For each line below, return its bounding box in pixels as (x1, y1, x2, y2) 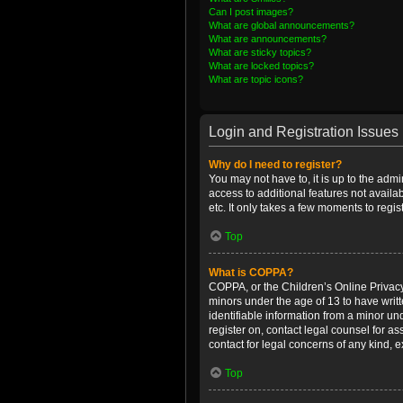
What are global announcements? (209, 20, 354, 31)
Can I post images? (209, 6, 293, 17)
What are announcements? (209, 33, 327, 44)
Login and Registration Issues (209, 124, 399, 139)
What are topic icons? (209, 74, 303, 85)
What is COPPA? (209, 266, 293, 279)
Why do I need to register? (209, 158, 342, 171)
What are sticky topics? (209, 47, 311, 58)
